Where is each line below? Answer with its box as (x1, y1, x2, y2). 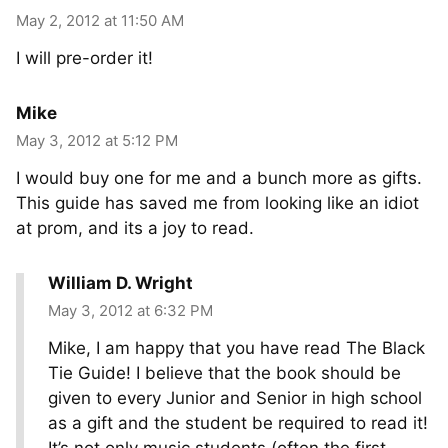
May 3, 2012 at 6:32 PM (48, 301, 213, 320)
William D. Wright (48, 273, 193, 293)
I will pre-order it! (16, 48, 153, 68)
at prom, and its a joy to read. (16, 218, 254, 238)
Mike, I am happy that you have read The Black (48, 338, 425, 358)
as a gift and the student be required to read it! (48, 413, 428, 433)
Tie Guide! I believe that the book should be (48, 363, 401, 383)
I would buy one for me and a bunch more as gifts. (16, 168, 422, 188)
